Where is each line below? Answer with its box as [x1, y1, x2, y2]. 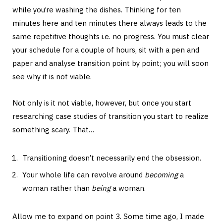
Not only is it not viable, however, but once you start [12, 98, 191, 108]
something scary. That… [12, 124, 94, 134]
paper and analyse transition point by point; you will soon [12, 58, 209, 68]
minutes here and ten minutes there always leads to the [12, 18, 207, 28]
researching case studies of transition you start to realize [12, 111, 209, 121]
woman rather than [22, 183, 92, 193]
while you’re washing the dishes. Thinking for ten [12, 4, 181, 14]
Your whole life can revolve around [22, 170, 145, 180]
